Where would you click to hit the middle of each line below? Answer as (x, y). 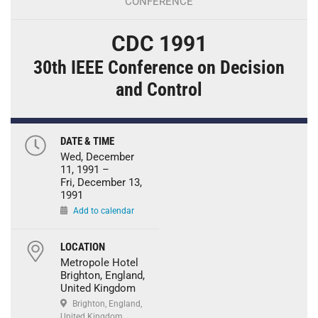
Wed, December (97, 157)
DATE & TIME (87, 141)
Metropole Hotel (99, 262)
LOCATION (82, 247)
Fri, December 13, (101, 182)
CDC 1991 (159, 43)
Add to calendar (104, 210)
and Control (159, 89)
